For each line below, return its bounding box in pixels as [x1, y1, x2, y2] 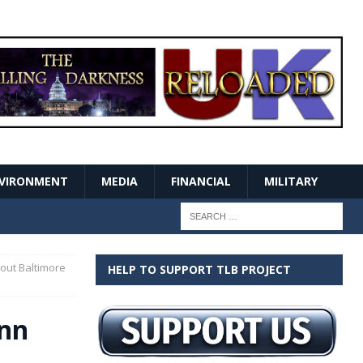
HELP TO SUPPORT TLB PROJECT [107, 261, 291, 277]
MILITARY [264, 173, 318, 189]
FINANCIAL [171, 173, 231, 189]
